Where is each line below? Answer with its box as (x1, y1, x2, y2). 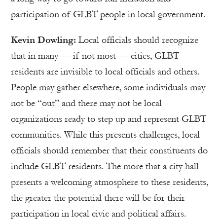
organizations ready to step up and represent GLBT (11, 113, 206, 125)
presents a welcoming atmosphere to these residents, (11, 177, 208, 188)
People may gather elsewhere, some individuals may (11, 82, 205, 93)
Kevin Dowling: (11, 35, 78, 46)
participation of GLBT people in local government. (11, 9, 205, 20)
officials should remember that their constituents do (11, 145, 208, 156)
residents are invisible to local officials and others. (11, 66, 199, 77)
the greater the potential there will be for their (11, 192, 185, 204)
